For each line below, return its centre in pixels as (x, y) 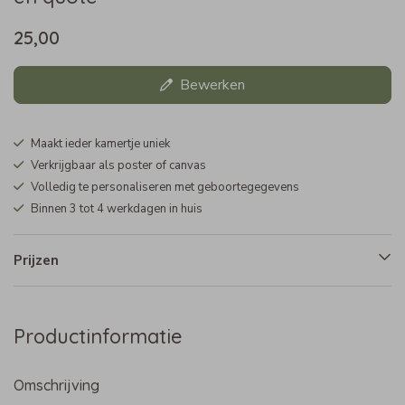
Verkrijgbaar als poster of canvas (118, 166)
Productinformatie (98, 336)
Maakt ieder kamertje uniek (100, 144)
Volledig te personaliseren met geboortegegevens (165, 188)
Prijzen (36, 261)
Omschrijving (57, 386)
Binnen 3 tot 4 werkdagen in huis (117, 209)
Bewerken (212, 85)
